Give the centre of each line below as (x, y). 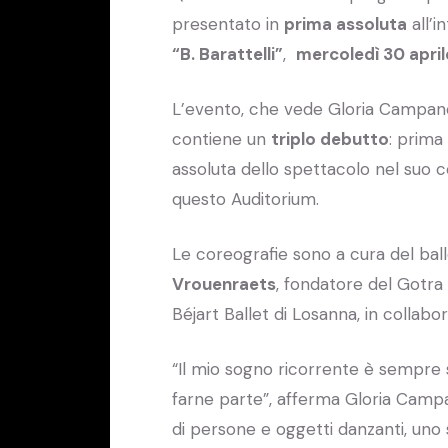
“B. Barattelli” (227, 53)
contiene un (221, 138)
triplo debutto (330, 138)
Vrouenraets (224, 283)
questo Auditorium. (245, 198)
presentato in (228, 23)
